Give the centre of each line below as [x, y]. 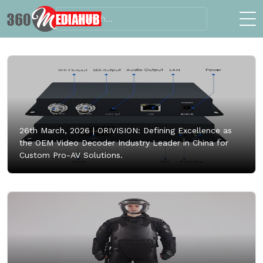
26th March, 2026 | [57, 130]
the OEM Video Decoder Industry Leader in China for [124, 142]
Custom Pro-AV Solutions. [71, 155]
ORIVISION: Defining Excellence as [163, 130]
